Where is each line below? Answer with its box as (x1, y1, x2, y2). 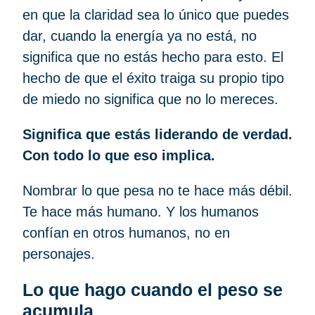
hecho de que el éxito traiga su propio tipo (22, 70, 284, 86)
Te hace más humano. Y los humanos (22, 203, 259, 219)
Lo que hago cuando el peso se (22, 279, 283, 300)
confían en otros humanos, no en (22, 224, 230, 240)
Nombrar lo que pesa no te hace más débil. (22, 182, 292, 198)
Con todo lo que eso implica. (22, 147, 215, 163)
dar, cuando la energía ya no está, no (22, 27, 257, 44)
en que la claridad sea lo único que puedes (22, 6, 289, 22)
